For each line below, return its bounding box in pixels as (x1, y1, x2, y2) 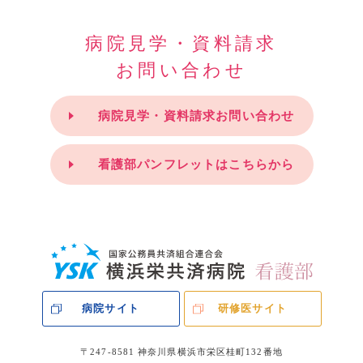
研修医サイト (218, 302, 287, 315)
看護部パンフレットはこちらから (97, 157, 295, 171)
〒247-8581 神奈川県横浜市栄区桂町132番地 (80, 347, 283, 357)
